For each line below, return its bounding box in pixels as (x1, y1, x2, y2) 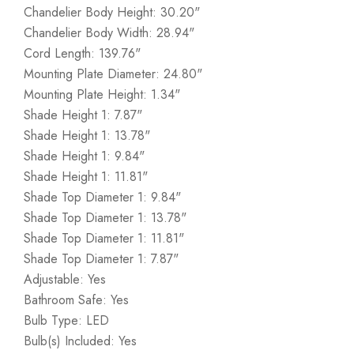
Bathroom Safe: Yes (24, 291, 129, 309)
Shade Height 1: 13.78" (24, 126, 150, 145)
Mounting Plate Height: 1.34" (24, 85, 180, 104)
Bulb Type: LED (24, 311, 109, 330)
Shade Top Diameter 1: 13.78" (24, 209, 186, 227)
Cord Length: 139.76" (24, 44, 141, 62)
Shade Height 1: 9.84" (24, 147, 145, 165)
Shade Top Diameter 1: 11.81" (24, 229, 184, 247)
